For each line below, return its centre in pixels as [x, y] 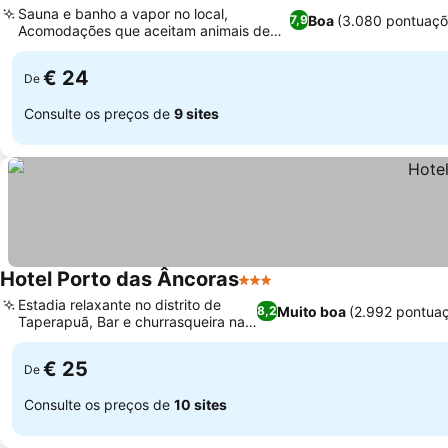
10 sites [200, 404]
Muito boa [312, 311]
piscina [41, 338]
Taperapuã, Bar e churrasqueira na [131, 321]
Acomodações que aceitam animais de [144, 30]
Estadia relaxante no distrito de [119, 304]
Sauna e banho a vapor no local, [123, 13]
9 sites [196, 113]
